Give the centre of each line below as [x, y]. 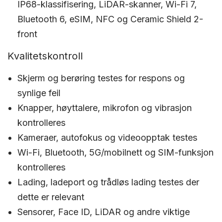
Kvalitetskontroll [45, 56]
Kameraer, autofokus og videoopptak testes [107, 138]
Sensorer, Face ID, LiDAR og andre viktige [104, 212]
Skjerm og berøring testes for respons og [101, 78]
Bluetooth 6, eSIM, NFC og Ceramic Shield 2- [110, 19]
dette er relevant [51, 197]
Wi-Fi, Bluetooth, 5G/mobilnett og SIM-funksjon [115, 152]
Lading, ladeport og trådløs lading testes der [108, 182]
